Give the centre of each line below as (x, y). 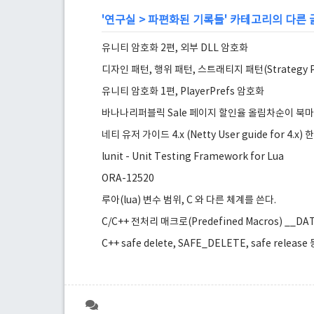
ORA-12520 (128, 179)
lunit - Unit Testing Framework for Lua (193, 157)
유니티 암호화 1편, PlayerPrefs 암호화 (183, 92)
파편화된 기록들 (186, 20)
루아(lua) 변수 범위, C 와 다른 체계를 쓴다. (189, 200)
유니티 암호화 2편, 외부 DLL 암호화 (175, 48)
